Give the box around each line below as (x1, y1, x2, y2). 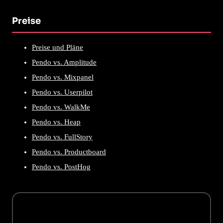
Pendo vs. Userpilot (32, 88, 93, 96)
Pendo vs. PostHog (32, 162, 91, 171)
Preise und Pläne (32, 43, 83, 51)
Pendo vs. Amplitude (32, 58, 97, 66)
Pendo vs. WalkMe (32, 103, 90, 111)
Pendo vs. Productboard (32, 147, 106, 156)
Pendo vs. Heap (32, 117, 81, 126)
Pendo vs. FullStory (32, 132, 93, 141)
